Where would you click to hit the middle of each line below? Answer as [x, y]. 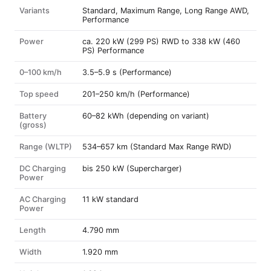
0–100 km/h [41, 72]
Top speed [39, 94]
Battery [33, 116]
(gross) [33, 125]
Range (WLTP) [46, 147]
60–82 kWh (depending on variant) [146, 116]
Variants [34, 11]
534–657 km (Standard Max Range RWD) [157, 147]
